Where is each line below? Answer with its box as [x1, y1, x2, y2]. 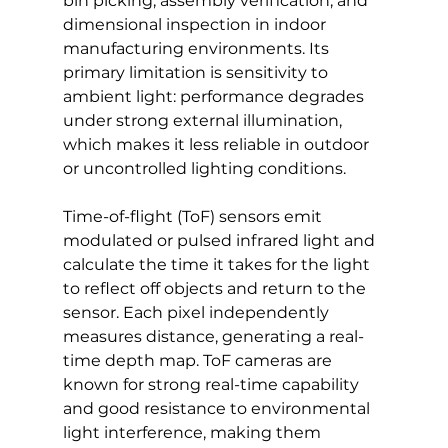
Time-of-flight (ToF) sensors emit [62, 206, 326, 226]
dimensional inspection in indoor [62, 14, 330, 34]
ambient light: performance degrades [62, 86, 368, 106]
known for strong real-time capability [62, 374, 363, 394]
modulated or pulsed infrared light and [62, 230, 379, 250]
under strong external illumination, [62, 110, 346, 130]
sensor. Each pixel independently [62, 302, 333, 322]
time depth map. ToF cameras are [62, 350, 336, 370]
